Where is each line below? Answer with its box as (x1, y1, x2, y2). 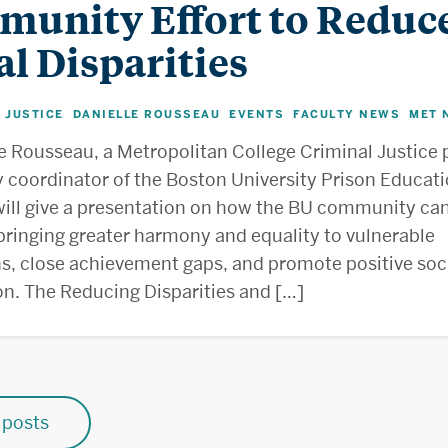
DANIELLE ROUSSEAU (72, 106, 220, 121)
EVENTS (229, 106, 284, 121)
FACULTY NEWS (293, 106, 400, 121)
